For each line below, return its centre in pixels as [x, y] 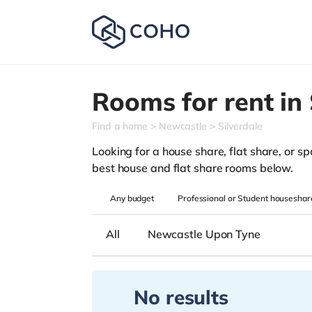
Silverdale [240, 126]
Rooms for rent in [201, 101]
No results [181, 297]
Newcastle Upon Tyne [204, 234]
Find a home [120, 126]
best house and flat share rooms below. [193, 168]
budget [141, 198]
